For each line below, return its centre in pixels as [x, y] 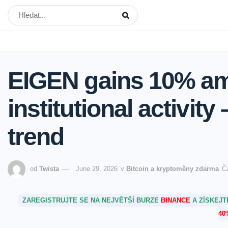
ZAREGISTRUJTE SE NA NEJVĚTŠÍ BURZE [91, 201]
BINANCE [175, 201]
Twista [49, 169]
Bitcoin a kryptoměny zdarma [173, 169]
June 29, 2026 [97, 169]
